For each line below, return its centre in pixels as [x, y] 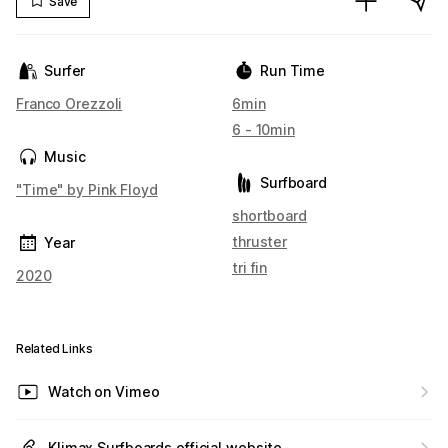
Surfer [65, 70]
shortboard [269, 215]
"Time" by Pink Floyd [87, 189]
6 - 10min [263, 129]
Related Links [54, 348]
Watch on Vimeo [104, 391]
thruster [260, 241]
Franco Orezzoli [69, 103]
